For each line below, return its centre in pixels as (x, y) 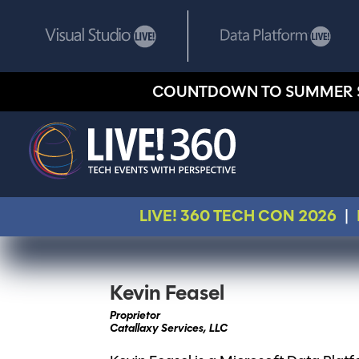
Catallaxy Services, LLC (169, 329)
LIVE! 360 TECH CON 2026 (238, 218)
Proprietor (135, 316)
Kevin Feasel (167, 294)
